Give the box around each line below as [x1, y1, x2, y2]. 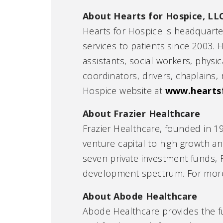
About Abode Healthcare [83, 190, 198, 202]
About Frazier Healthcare [83, 107, 201, 119]
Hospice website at [83, 84, 165, 97]
